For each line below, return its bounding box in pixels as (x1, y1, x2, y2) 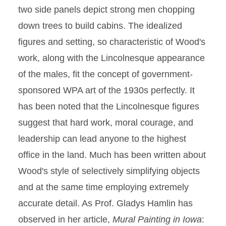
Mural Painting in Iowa (112, 214, 202, 224)
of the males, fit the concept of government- (18, 69, 193, 79)
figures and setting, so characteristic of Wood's (18, 37, 205, 47)
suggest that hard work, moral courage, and (18, 118, 193, 128)
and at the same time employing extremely (18, 182, 189, 192)
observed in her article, (18, 214, 112, 224)
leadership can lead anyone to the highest (18, 134, 186, 144)
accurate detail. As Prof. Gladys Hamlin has (18, 198, 193, 208)
